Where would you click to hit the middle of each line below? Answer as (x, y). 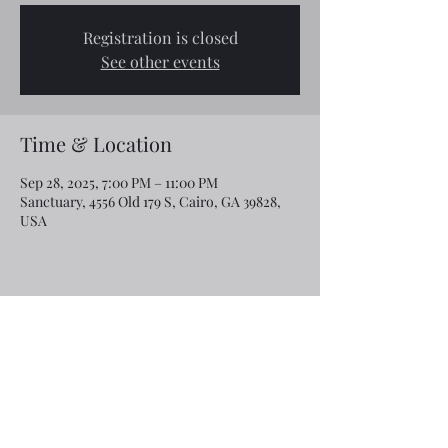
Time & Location (96, 143)
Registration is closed (160, 37)
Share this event (92, 330)
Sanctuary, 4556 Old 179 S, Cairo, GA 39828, (150, 201)
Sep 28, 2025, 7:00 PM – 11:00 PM (119, 182)
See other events (160, 61)
